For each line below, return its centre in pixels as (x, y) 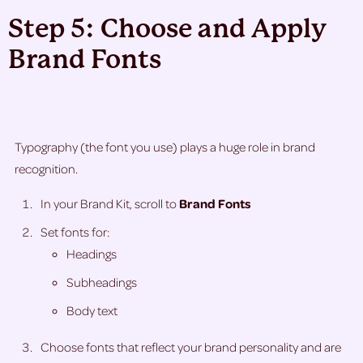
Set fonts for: (75, 232)
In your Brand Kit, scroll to (110, 204)
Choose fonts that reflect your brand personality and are (191, 347)
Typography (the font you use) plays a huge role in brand (165, 147)
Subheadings (102, 282)
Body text (92, 311)
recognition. (46, 169)
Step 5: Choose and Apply (167, 29)
